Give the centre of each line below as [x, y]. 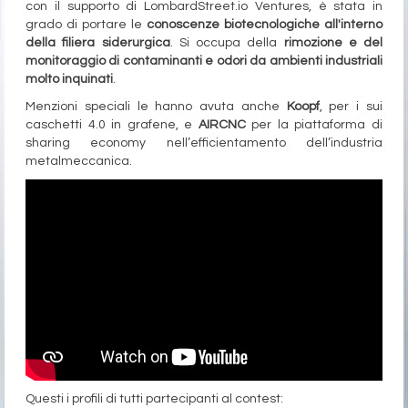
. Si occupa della [227, 42]
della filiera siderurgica [98, 42]
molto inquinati [69, 79]
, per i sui [351, 106]
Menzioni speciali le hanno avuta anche [156, 106]
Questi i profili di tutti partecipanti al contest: [154, 399]
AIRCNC [222, 124]
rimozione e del [333, 42]
